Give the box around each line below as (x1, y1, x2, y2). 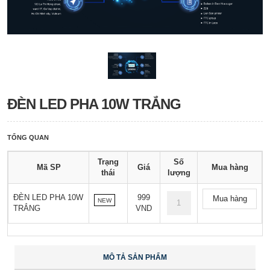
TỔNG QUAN (7, 134, 49, 142)
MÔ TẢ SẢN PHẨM (103, 253, 167, 262)
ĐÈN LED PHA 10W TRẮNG (7, 96, 181, 113)
